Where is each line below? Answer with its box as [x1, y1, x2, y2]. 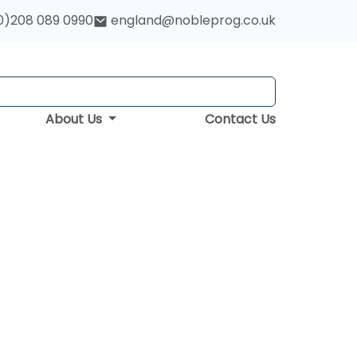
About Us [45, 110, 106, 128]
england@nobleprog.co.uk [111, 11, 276, 30]
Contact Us [205, 110, 276, 128]
